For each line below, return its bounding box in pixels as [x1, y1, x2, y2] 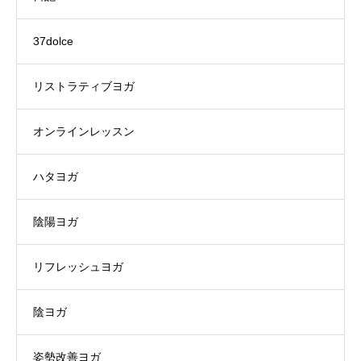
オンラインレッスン [33, 124, 135, 138]
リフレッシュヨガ [33, 259, 123, 273]
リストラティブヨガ [33, 79, 135, 93]
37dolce [33, 34, 73, 48]
